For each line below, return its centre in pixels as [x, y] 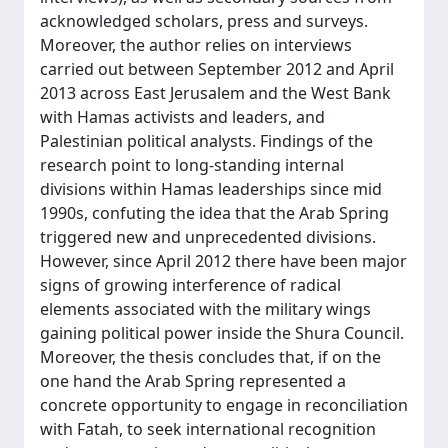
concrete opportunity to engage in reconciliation [224, 405]
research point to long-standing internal [192, 165]
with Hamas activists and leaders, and [182, 117]
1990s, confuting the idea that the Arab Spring [214, 213]
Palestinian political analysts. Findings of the [206, 141]
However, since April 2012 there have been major [223, 261]
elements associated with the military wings [205, 309]
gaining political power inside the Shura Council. [222, 333]
